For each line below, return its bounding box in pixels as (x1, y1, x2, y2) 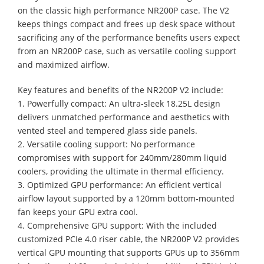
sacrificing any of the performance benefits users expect (18, 31, 240, 43)
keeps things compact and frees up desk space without (18, 18, 235, 29)
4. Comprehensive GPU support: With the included (18, 219, 217, 231)
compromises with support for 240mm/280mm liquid (18, 151, 227, 163)
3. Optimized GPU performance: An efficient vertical (18, 179, 222, 190)
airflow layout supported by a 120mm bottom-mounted (18, 192, 235, 204)
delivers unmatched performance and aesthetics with (18, 111, 230, 123)
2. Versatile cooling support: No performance (18, 138, 195, 150)
